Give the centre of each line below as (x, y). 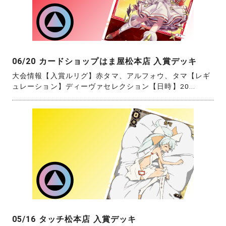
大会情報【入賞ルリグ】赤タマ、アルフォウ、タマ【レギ (111, 76)
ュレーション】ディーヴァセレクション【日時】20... (104, 87)
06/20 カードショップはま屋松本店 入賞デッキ (104, 61)
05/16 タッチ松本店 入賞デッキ (74, 219)
